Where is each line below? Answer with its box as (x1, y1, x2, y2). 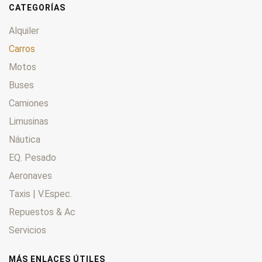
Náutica (9, 134, 40, 146)
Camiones (9, 98, 49, 109)
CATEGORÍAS (9, 3, 65, 13)
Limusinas (9, 116, 49, 127)
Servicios (9, 225, 46, 236)
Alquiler (9, 25, 39, 37)
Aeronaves (9, 170, 52, 182)
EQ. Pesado (9, 152, 56, 164)
